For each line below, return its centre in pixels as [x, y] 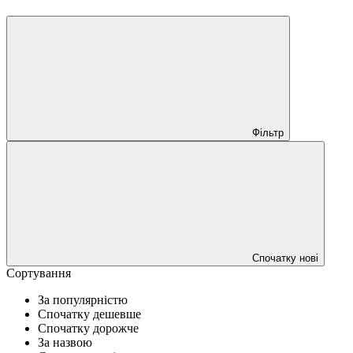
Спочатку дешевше [89, 314]
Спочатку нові [285, 258]
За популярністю [83, 299]
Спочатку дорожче [88, 328]
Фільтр [268, 132]
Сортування [39, 273]
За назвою [65, 342]
